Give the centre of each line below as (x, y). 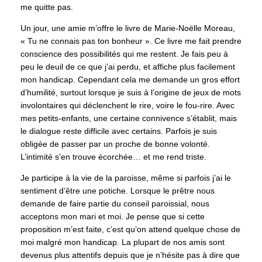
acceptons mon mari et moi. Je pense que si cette (113, 217)
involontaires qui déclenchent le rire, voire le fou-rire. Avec (127, 106)
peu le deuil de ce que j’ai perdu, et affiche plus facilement (128, 67)
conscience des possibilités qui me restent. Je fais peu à (124, 54)
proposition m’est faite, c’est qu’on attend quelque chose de (130, 230)
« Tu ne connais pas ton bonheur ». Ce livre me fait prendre (131, 41)
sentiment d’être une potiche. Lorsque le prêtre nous (118, 191)
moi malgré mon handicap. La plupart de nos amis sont (123, 242)
